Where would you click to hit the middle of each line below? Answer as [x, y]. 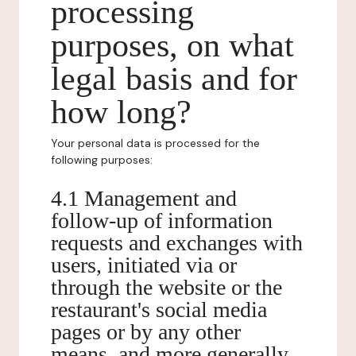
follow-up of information [162, 221]
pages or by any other [146, 332]
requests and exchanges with [177, 243]
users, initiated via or [144, 265]
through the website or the [166, 287]
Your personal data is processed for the [155, 143]
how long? [121, 112]
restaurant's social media [159, 310]
